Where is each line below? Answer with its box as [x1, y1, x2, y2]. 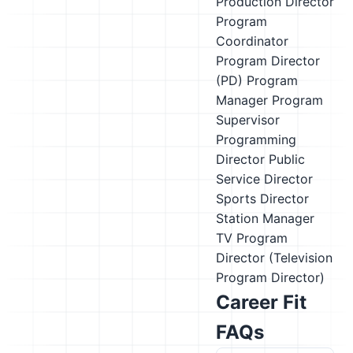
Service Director [216, 171, 313, 187]
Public [269, 151, 305, 167]
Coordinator [216, 33, 288, 49]
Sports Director [216, 191, 309, 206]
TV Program [216, 230, 288, 246]
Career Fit [216, 291, 307, 314]
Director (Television [216, 250, 333, 266]
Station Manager [216, 210, 314, 226]
